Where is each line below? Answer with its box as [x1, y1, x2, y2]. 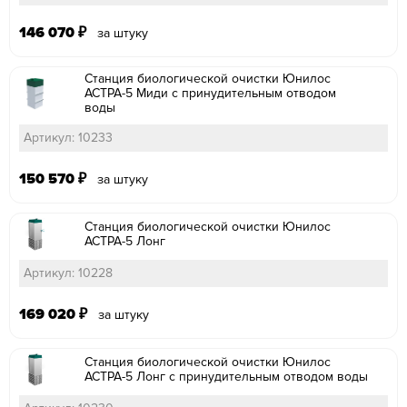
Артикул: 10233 [24, 129, 113, 145]
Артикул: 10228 [24, 264, 113, 281]
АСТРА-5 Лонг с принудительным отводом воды [84, 368, 368, 384]
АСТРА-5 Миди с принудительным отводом [84, 84, 336, 101]
